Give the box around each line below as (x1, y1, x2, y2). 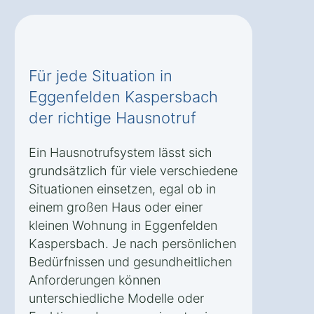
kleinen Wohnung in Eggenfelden (29, 217, 217, 233)
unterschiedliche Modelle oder (29, 290, 204, 306)
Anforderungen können (29, 272, 161, 287)
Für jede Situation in (29, 66, 172, 85)
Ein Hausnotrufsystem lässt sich (29, 144, 212, 160)
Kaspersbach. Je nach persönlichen (29, 235, 236, 251)
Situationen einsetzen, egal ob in (29, 181, 216, 196)
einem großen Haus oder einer (29, 199, 203, 214)
